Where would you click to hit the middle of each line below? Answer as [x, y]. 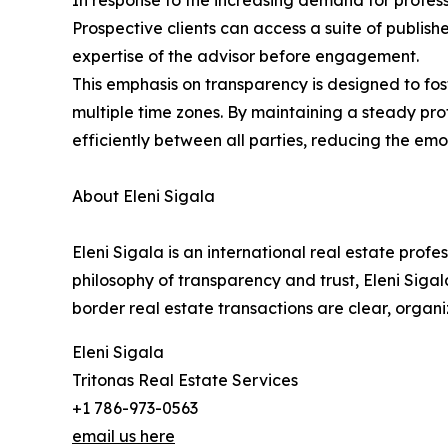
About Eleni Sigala [143, 196]
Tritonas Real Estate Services [185, 380]
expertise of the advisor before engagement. [245, 56]
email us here [123, 436]
